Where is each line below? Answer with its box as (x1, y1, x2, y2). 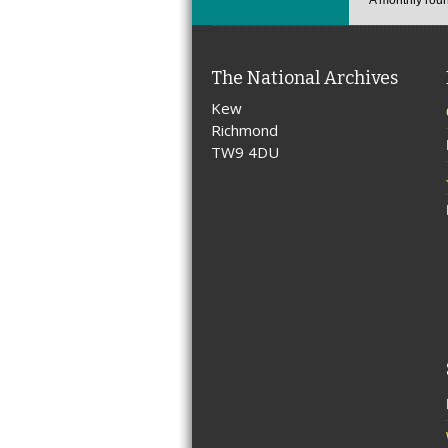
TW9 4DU (211, 141, 280, 162)
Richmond (211, 119, 279, 140)
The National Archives (211, 66, 399, 89)
